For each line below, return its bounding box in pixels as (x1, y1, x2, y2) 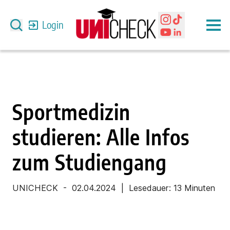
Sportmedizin (12, 99, 130, 125)
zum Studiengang (12, 149, 167, 176)
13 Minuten (174, 183, 215, 194)
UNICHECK (12, 183, 58, 194)
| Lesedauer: (119, 183, 174, 194)
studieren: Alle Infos (12, 124, 189, 150)
